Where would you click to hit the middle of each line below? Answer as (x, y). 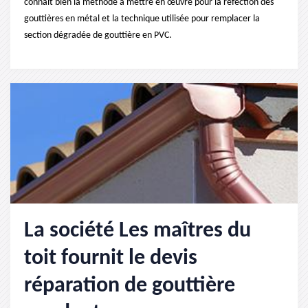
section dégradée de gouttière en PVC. (98, 35)
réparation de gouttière (130, 286)
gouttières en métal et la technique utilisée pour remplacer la (142, 19)
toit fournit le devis (111, 258)
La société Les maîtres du (137, 231)
